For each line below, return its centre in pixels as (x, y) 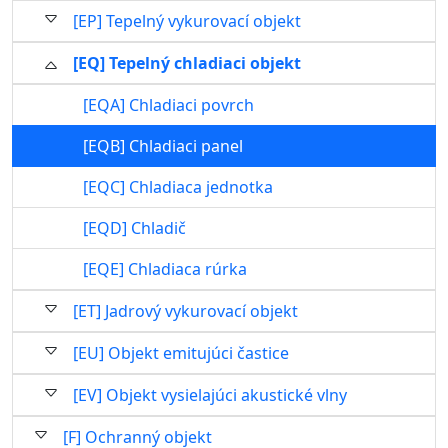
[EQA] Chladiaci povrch (168, 105)
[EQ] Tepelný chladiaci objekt (187, 63)
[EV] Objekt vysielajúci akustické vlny (210, 395)
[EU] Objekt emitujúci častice (181, 353)
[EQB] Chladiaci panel (163, 146)
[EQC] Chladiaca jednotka (178, 187)
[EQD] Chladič (134, 228)
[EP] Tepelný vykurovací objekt (187, 21)
